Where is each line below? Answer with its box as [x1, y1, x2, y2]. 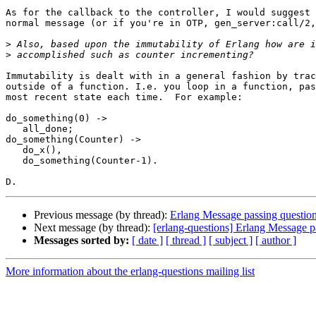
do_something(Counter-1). [6, 155, 23, 166]
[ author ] [255, 234, 296, 247]
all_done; [6, 123, 23, 135]
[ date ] [132, 234, 163, 247]
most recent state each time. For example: [6, 92, 243, 103]
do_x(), [6, 145, 23, 156]
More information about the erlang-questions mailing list [6, 265, 255, 278]
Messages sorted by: [34, 234, 129, 247]
